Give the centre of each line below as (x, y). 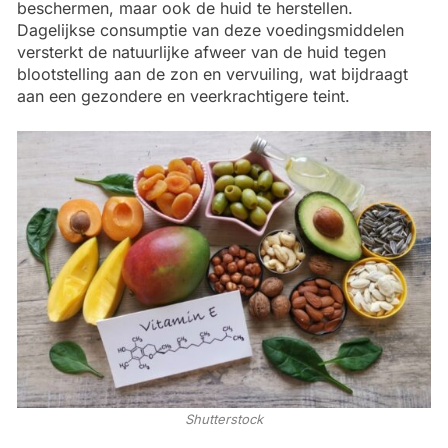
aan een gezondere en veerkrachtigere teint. (183, 96)
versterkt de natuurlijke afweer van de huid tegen (201, 52)
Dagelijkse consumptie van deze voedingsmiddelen (210, 30)
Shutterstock (224, 419)
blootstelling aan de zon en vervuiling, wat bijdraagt (212, 74)
